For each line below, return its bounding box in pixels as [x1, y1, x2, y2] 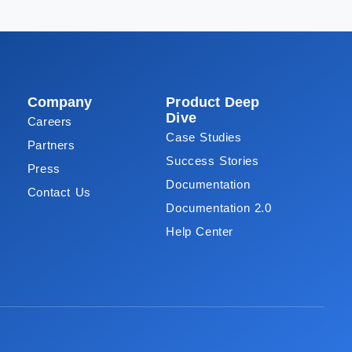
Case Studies [166, 130, 242, 144]
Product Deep [166, 94, 260, 110]
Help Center [166, 225, 233, 238]
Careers [27, 115, 72, 128]
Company [27, 94, 93, 110]
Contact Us [27, 185, 91, 199]
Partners [27, 138, 75, 152]
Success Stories [166, 154, 259, 167]
